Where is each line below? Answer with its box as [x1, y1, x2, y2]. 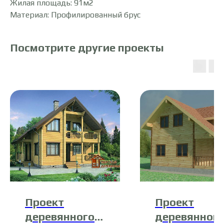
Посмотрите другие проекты [10, 40, 164, 54]
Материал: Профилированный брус [10, 9, 140, 19]
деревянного [25, 209, 94, 223]
